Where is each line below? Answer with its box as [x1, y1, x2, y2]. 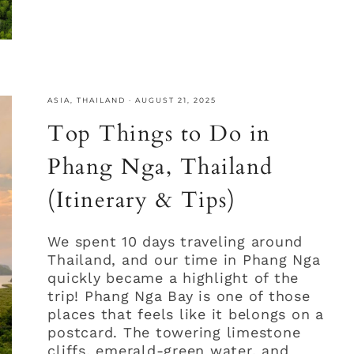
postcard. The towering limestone [47, 323, 301, 341]
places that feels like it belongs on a [47, 305, 324, 322]
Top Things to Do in [47, 118, 271, 149]
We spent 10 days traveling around [47, 232, 303, 250]
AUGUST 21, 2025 [135, 95, 217, 104]
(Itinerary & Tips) [47, 184, 236, 215]
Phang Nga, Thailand [47, 151, 273, 182]
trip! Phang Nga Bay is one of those [47, 287, 311, 304]
